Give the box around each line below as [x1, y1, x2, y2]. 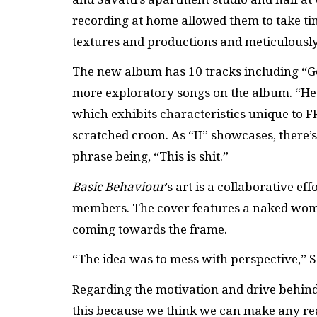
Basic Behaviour [72, 179, 165, 194]
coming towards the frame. [72, 221, 227, 236]
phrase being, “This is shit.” [72, 149, 229, 164]
